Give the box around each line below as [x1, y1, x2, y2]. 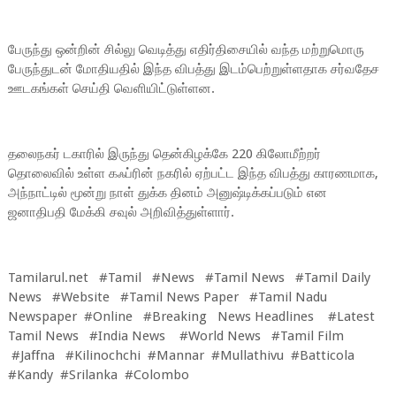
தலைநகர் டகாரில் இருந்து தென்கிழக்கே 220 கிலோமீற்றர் [7, 145, 321, 162]
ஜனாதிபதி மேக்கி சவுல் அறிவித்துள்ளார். [7, 203, 234, 220]
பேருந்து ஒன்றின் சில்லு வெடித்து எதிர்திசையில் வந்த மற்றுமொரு [7, 41, 364, 57]
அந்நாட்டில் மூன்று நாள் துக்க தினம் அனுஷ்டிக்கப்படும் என [7, 184, 327, 201]
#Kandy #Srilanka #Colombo [7, 366, 189, 383]
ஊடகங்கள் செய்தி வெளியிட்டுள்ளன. [7, 80, 215, 96]
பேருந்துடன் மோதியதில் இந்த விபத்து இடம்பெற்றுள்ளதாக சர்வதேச [7, 60, 379, 77]
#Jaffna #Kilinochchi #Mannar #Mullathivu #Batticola [7, 346, 358, 363]
